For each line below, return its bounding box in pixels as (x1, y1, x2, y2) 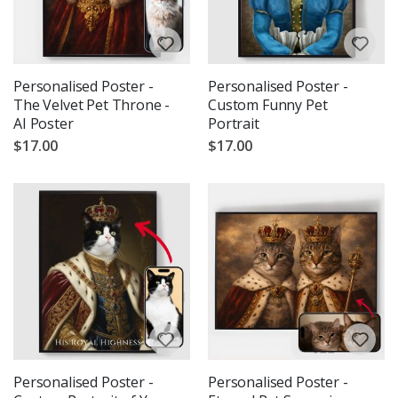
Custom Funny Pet (208, 94, 328, 115)
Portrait (208, 113, 259, 133)
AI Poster (13, 113, 74, 133)
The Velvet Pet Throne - (13, 94, 171, 115)
